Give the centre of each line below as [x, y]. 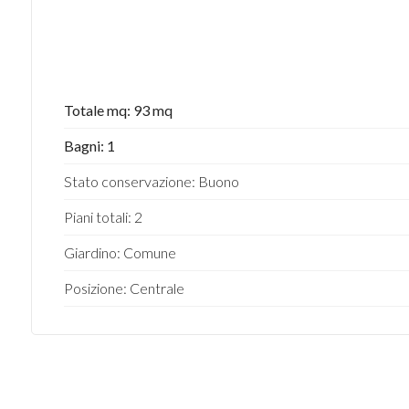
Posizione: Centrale [124, 288]
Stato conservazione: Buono [151, 181]
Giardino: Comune [120, 252]
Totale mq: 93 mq [118, 110]
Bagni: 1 [89, 146]
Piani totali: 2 [103, 217]
